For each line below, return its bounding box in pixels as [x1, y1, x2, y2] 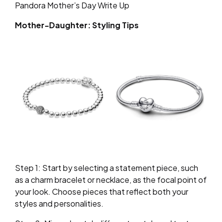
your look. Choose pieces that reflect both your [15, 186, 188, 197]
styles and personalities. [15, 198, 104, 209]
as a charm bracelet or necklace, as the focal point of [15, 174, 207, 185]
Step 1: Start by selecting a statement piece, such [15, 163, 198, 173]
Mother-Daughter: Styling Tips [15, 20, 139, 30]
